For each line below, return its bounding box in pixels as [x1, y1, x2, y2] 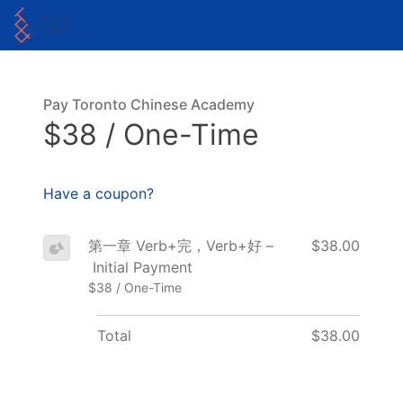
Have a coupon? [43, 184, 154, 202]
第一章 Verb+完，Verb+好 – [87, 236, 273, 255]
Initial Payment [87, 257, 193, 276]
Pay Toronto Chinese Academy [43, 95, 255, 113]
